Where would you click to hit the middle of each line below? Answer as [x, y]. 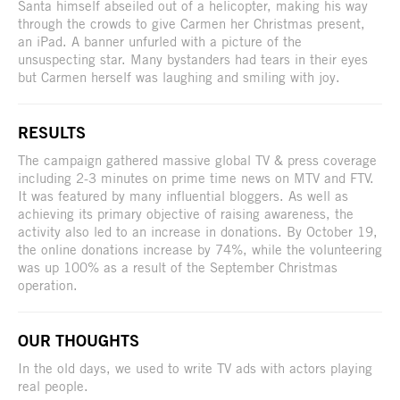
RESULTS [52, 132]
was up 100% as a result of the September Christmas [178, 267]
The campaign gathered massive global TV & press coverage [197, 159]
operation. [48, 284]
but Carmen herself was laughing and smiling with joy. [179, 76]
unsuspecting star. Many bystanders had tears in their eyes [193, 58]
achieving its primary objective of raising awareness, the [186, 213]
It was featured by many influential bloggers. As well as [183, 195]
